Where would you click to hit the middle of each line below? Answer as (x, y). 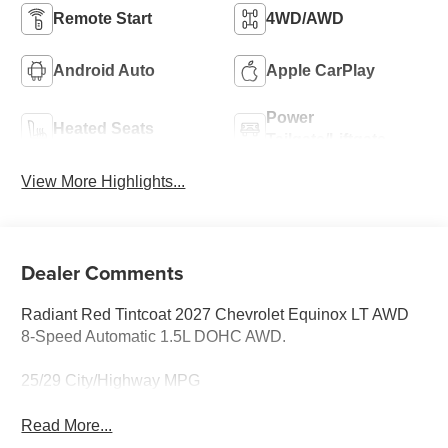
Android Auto (104, 70)
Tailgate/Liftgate (326, 139)
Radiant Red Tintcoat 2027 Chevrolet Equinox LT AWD (215, 314)
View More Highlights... (103, 181)
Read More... (67, 425)
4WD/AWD (305, 18)
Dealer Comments (103, 272)
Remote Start (103, 18)
